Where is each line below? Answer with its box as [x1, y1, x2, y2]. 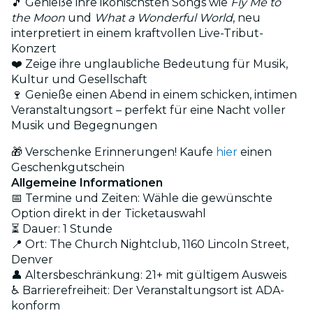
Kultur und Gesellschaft [11, 72, 147, 86]
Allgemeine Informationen [11, 175, 163, 189]
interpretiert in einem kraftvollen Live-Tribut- [11, 26, 263, 40]
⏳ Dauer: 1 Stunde [11, 221, 112, 235]
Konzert [11, 41, 57, 55]
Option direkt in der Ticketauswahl [11, 206, 206, 220]
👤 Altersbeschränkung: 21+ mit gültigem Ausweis [11, 268, 286, 282]
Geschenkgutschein [11, 160, 124, 174]
